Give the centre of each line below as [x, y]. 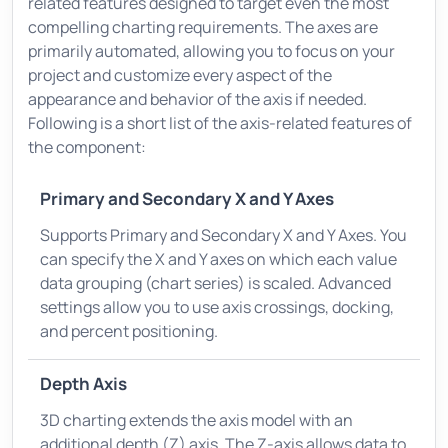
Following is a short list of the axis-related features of [220, 122]
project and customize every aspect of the [180, 74]
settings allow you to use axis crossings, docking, [217, 306]
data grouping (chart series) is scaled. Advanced [215, 282]
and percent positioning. [129, 330]
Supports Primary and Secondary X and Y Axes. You [223, 234]
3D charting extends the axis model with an [196, 419]
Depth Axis [83, 383]
